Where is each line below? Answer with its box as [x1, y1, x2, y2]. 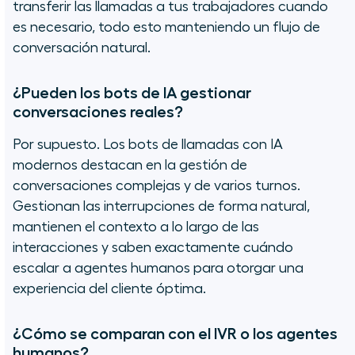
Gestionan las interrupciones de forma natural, [13, 199, 310, 214]
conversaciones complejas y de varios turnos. [13, 178, 300, 193]
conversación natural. [13, 40, 151, 55]
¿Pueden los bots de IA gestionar [13, 85, 251, 101]
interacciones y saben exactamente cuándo [13, 240, 293, 255]
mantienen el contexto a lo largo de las [13, 219, 259, 235]
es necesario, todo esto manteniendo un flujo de [13, 20, 320, 35]
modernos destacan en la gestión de [13, 158, 247, 173]
